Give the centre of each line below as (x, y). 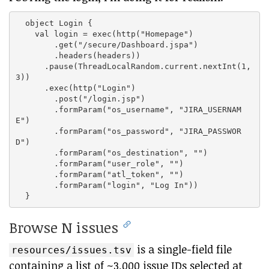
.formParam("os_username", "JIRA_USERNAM (128, 109)
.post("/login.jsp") (80, 98)
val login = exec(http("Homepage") (104, 34)
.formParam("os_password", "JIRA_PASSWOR (128, 131)
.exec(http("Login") (75, 88)
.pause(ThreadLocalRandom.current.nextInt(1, (133, 66)
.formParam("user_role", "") (99, 163)
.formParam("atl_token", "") (99, 174)
